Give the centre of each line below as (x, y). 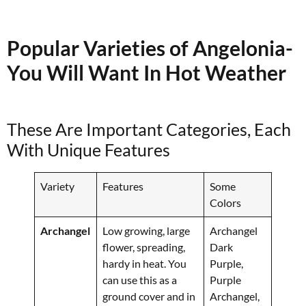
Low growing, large (147, 230)
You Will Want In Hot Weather (147, 72)
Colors (226, 202)
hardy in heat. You (145, 263)
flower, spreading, (144, 247)
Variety (58, 186)
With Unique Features (88, 149)
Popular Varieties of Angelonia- (150, 47)
